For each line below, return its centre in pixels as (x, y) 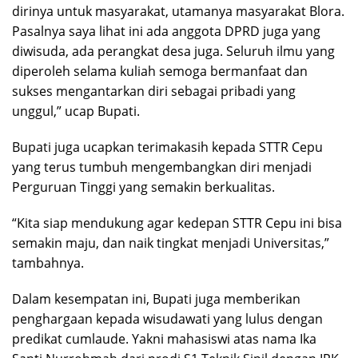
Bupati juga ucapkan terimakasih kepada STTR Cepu (167, 147)
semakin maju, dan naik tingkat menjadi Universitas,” (171, 243)
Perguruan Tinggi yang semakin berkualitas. (143, 187)
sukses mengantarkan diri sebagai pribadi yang (154, 91)
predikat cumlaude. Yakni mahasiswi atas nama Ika (164, 338)
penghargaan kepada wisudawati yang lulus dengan (167, 318)
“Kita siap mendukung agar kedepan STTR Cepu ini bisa (177, 223)
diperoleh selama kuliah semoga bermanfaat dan (160, 71)
